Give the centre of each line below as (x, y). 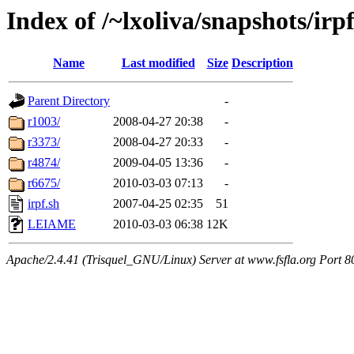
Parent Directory (69, 101)
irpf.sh (43, 204)
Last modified (158, 63)
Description (262, 63)
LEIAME (52, 224)
